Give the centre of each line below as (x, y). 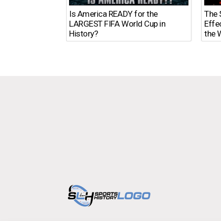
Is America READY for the (113, 14)
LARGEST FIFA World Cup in (117, 24)
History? (84, 34)
